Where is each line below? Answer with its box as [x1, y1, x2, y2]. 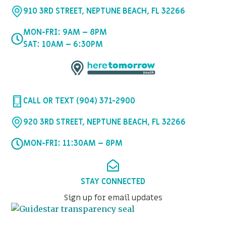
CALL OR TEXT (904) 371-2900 [23, 95, 136, 107]
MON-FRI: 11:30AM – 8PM [23, 138, 123, 149]
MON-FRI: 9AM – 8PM [23, 27, 107, 38]
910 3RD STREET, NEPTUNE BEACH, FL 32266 [23, 6, 186, 17]
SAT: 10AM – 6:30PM [23, 39, 103, 50]
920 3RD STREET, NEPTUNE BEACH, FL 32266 [23, 117, 186, 128]
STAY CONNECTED [81, 176, 145, 188]
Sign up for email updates [64, 192, 162, 204]
